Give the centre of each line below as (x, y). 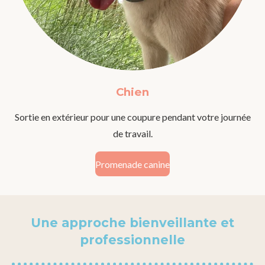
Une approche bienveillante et (132, 223)
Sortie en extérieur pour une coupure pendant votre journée (132, 117)
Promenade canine (132, 164)
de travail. (132, 134)
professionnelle (132, 240)
